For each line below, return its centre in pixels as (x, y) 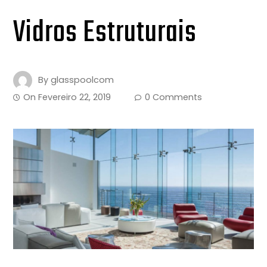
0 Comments (174, 97)
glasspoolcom (83, 80)
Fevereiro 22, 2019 (75, 97)
